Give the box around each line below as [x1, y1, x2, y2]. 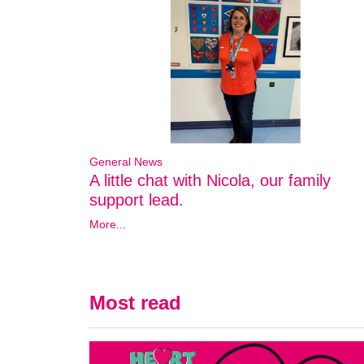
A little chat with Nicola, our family [89, 171, 331, 190]
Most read [89, 292, 181, 314]
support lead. [89, 191, 184, 210]
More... [89, 218, 126, 232]
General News [89, 155, 162, 169]
